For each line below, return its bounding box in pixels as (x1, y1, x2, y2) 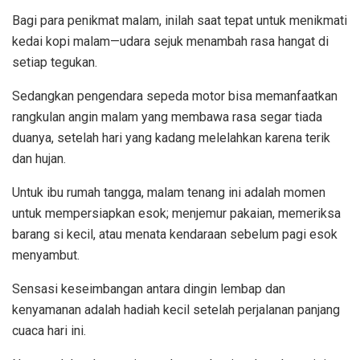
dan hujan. (12, 150, 66, 166)
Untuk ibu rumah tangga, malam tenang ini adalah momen (12, 184, 325, 200)
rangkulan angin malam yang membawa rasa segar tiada (12, 108, 322, 125)
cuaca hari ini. (12, 322, 86, 338)
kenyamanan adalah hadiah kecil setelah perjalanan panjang (12, 301, 340, 317)
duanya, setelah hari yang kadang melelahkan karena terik (12, 129, 330, 145)
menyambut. (12, 247, 80, 263)
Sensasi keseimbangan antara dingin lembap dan (12, 280, 285, 297)
